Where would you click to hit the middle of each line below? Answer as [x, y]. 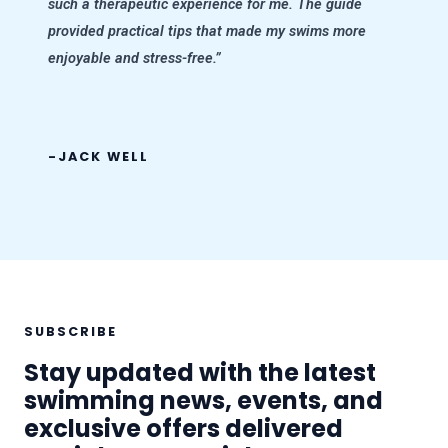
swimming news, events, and [203, 401]
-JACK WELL [98, 157]
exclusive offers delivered [183, 429]
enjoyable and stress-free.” [134, 57]
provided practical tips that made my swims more [207, 30]
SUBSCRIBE [70, 332]
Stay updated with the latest [200, 373]
